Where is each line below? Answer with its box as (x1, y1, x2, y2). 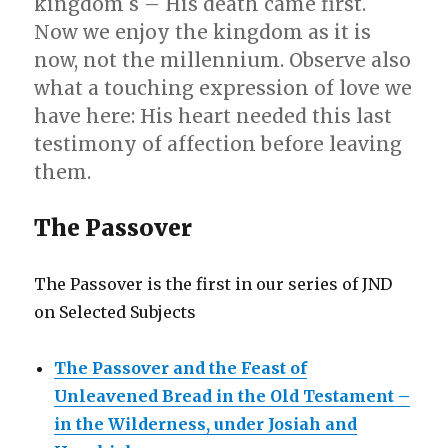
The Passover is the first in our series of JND (34, 273, 393, 294)
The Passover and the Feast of (54, 357, 308, 378)
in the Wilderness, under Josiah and (54, 413, 358, 434)
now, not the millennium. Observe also (34, 47, 412, 72)
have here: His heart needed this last (34, 103, 393, 128)
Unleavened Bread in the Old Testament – (54, 385, 411, 406)
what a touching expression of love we (34, 75, 413, 100)
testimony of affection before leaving (34, 131, 403, 156)
